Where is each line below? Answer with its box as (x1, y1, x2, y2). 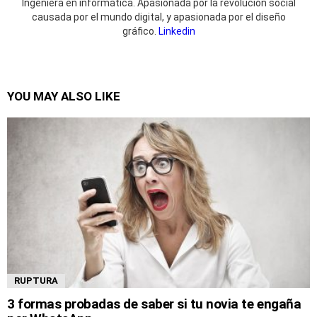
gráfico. (122, 25, 158, 37)
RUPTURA (14, 275, 58, 286)
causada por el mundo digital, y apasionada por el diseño (31, 11, 286, 23)
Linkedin (158, 25, 195, 37)
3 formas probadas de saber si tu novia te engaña (7, 295, 301, 312)
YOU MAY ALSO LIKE (7, 88, 120, 103)
